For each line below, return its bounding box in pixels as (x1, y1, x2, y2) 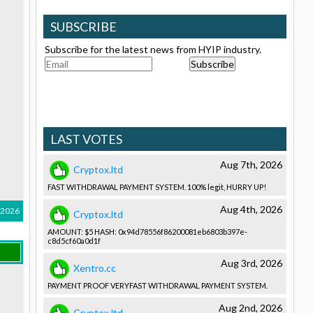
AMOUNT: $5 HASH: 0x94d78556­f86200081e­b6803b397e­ (48, 227, 247, 236)
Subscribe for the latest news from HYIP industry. (45, 43, 261, 55)
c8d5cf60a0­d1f (48, 236, 101, 245)
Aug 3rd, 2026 (221, 257, 282, 269)
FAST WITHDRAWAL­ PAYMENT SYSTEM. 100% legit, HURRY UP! (48, 182, 266, 191)
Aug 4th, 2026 (220, 203, 282, 215)
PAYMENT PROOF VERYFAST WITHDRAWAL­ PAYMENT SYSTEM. (48, 281, 268, 290)
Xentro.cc (73, 261, 116, 274)
